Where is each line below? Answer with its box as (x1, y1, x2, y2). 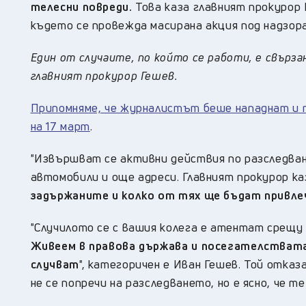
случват (30, 256, 79, 273)
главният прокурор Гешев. (30, 68, 178, 84)
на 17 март (30, 118, 90, 135)
